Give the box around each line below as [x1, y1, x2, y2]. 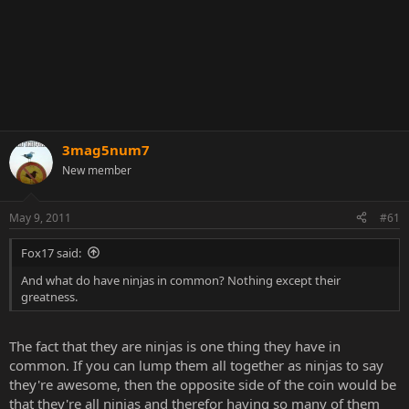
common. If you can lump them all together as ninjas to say [9, 356, 383, 374]
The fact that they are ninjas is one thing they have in [9, 337, 341, 355]
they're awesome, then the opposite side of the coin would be [9, 375, 396, 393]
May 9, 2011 [9, 209, 71, 225]
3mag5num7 [62, 141, 150, 159]
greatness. [21, 288, 78, 305]
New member [62, 163, 131, 178]
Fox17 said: [21, 244, 81, 261]
